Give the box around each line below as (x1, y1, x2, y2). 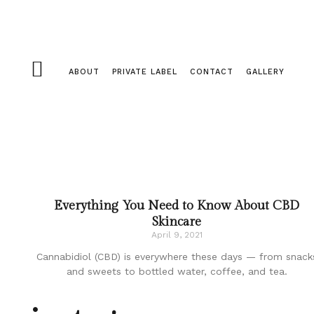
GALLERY (246, 67, 285, 77)
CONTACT (190, 67, 233, 77)
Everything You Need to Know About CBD (54, 198, 299, 213)
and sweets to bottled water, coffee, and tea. (66, 265, 287, 277)
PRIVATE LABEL (112, 67, 177, 77)
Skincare (152, 214, 201, 229)
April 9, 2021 (151, 229, 203, 240)
